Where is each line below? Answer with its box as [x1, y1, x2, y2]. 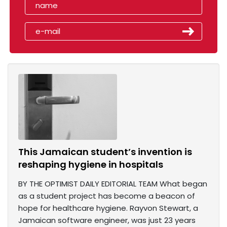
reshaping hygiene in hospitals [18, 158, 163, 171]
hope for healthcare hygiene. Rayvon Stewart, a [18, 203, 198, 214]
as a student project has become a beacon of [18, 191, 195, 202]
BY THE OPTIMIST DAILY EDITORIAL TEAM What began [18, 178, 207, 190]
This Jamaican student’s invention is [18, 145, 192, 159]
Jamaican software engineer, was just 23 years [18, 215, 196, 226]
